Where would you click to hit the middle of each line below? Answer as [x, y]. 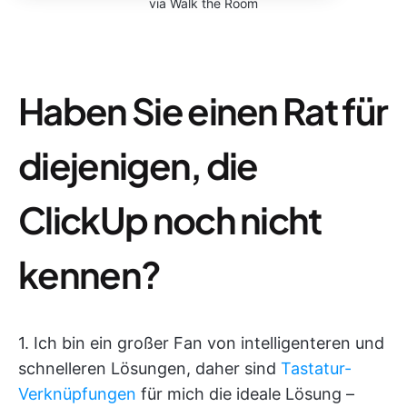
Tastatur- [316, 369]
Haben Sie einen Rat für [203, 111]
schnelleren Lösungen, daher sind [149, 369]
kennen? [89, 274]
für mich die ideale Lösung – [245, 394]
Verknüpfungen [77, 394]
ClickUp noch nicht [170, 220]
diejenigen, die [138, 165]
